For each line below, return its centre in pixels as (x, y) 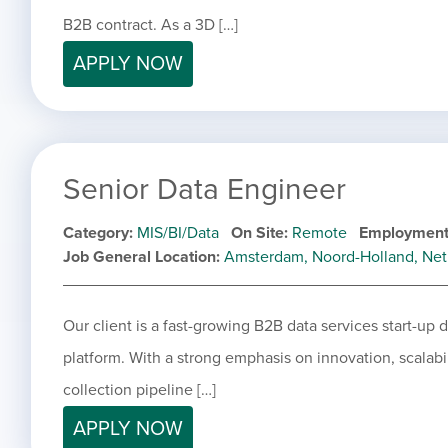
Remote (319, 233)
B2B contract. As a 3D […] (150, 25)
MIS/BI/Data (178, 233)
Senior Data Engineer (204, 190)
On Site (257, 233)
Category (96, 233)
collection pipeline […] (139, 390)
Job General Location (139, 257)
